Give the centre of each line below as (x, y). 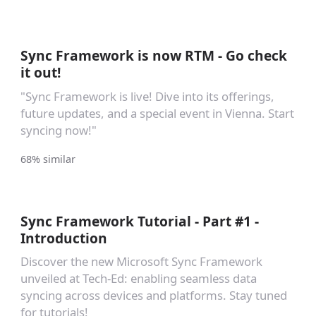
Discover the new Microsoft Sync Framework (141, 262)
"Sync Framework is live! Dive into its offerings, (147, 96)
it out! (40, 72)
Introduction (63, 238)
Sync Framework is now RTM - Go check (153, 55)
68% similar (48, 159)
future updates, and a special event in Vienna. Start (157, 113)
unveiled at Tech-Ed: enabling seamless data (138, 279)
